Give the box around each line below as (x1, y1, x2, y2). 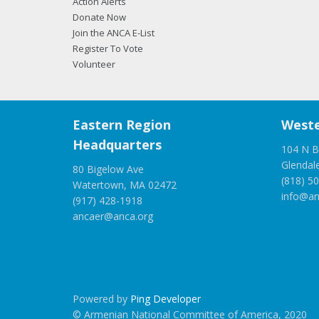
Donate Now (73, 11, 126, 23)
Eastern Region (73, 116, 171, 133)
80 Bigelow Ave (73, 162, 144, 176)
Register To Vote (73, 42, 143, 55)
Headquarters (73, 136, 162, 153)
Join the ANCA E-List (73, 26, 155, 39)
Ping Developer (130, 292, 201, 305)
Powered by (73, 292, 130, 305)
